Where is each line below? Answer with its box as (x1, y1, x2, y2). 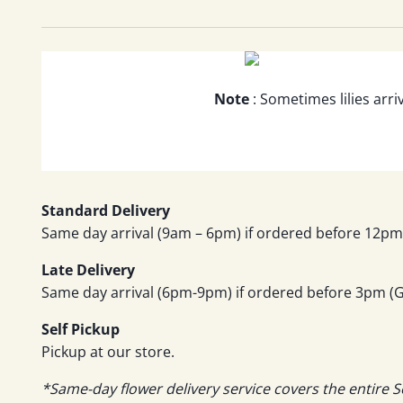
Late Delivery (41, 259, 135, 280)
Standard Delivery (41, 200, 170, 220)
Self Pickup (41, 318, 120, 339)
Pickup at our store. (41, 341, 175, 362)
